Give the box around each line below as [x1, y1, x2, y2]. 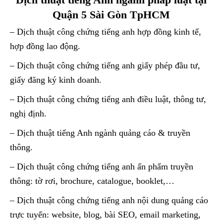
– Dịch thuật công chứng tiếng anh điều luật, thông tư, [10, 94, 206, 104]
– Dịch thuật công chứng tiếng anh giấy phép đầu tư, [10, 60, 200, 70]
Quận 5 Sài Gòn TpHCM [52, 8, 170, 21]
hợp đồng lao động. [10, 41, 80, 51]
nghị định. [10, 108, 47, 118]
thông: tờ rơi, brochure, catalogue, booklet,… [10, 175, 174, 186]
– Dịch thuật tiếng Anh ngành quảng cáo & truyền [10, 127, 190, 138]
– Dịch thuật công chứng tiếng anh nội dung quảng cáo [10, 195, 208, 205]
